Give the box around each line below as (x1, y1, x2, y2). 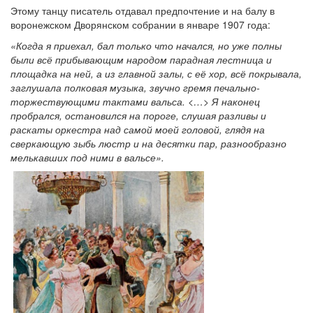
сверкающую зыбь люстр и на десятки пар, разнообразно (10, 136, 286, 150)
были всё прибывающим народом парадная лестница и (10, 52, 272, 66)
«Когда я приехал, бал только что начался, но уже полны (10, 38, 282, 52)
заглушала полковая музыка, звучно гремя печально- (10, 80, 260, 94)
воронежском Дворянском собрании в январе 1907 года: (10, 17, 270, 31)
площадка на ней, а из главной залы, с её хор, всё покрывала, (10, 66, 302, 80)
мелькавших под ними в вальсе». (10, 150, 164, 164)
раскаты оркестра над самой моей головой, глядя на (10, 122, 265, 136)
